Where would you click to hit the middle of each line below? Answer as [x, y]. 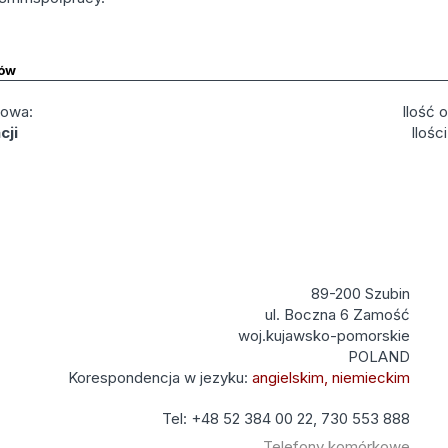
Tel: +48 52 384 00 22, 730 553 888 [286, 418]
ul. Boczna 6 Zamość [336, 314]
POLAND [379, 356]
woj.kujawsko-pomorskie [324, 335]
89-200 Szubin [361, 293]
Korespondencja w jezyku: [160, 377]
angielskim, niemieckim [331, 377]
